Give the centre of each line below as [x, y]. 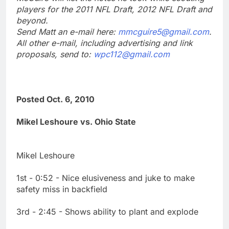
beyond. [32, 20]
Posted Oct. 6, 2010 [55, 99]
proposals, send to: [55, 54]
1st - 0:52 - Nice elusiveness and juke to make [106, 178]
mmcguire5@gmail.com [164, 31]
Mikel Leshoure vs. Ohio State [76, 121]
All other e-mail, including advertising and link [105, 43]
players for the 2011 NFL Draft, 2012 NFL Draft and [114, 9]
